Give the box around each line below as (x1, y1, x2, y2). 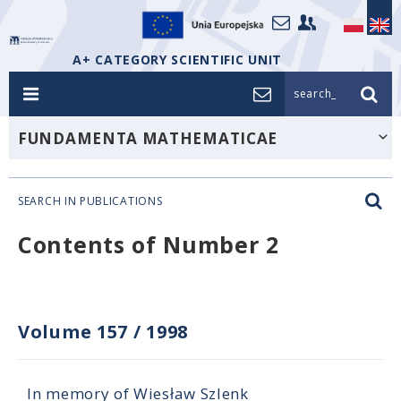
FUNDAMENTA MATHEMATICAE (18, 128, 278, 149)
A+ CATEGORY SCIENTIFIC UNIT (73, 51, 282, 68)
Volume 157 (18, 320, 128, 344)
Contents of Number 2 (18, 229, 279, 260)
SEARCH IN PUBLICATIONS (18, 193, 163, 209)
